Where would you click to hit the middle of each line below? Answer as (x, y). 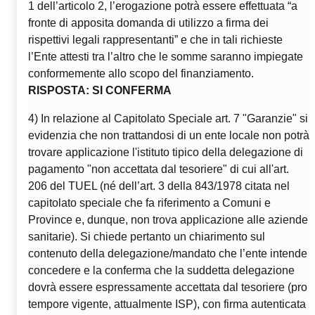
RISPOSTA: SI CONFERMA (100, 91)
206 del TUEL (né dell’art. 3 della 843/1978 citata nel (159, 186)
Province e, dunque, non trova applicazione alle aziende (168, 220)
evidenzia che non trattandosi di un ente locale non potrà (169, 136)
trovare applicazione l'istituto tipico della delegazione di (166, 153)
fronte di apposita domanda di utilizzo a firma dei (148, 23)
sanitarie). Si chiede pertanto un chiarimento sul (147, 237)
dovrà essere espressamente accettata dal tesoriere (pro (168, 288)
